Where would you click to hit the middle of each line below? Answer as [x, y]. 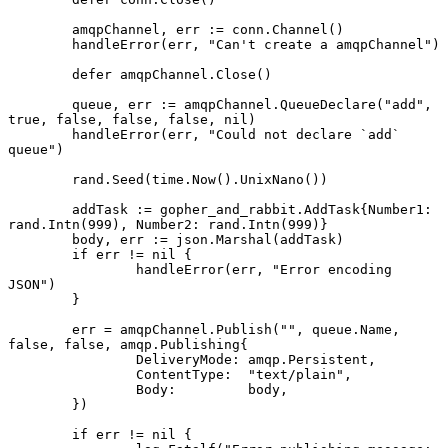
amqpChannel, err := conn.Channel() [40, 29]
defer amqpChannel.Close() [40, 74]
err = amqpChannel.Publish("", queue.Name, [40, 329]
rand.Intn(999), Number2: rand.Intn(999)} [168, 224]
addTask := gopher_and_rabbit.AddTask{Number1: [40, 209]
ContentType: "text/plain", [72, 374]
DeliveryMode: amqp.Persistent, [72, 359]
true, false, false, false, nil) [132, 119]
